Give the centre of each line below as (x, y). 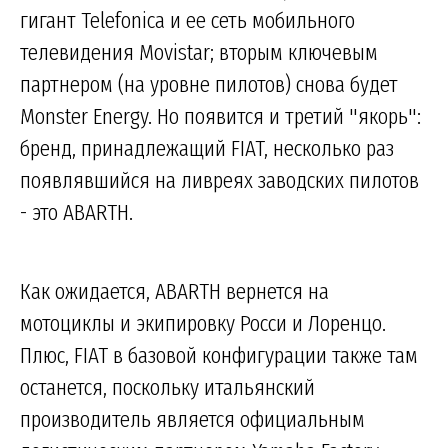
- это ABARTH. (76, 211)
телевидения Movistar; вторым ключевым (199, 51)
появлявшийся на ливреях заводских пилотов (219, 179)
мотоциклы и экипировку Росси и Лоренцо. (203, 322)
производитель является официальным (192, 418)
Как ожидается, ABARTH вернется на (174, 290)
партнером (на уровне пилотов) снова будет (209, 83)
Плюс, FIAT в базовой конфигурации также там (219, 354)
